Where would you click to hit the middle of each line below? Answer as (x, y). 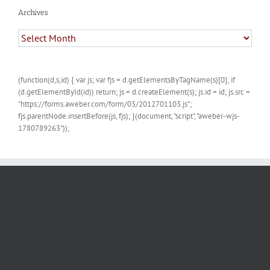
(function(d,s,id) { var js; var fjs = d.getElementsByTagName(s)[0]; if (127, 80)
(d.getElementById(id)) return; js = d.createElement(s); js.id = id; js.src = (134, 92)
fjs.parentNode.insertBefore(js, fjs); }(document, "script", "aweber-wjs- (129, 116)
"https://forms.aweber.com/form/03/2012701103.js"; (105, 104)
